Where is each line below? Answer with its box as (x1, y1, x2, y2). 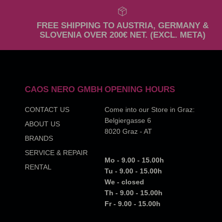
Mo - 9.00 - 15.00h (105, 156, 165, 165)
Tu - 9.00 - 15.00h (105, 167, 163, 175)
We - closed (105, 178, 145, 186)
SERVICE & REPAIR (25, 149, 88, 157)
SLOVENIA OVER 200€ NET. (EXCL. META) (39, 30, 206, 40)
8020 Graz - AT (105, 127, 153, 136)
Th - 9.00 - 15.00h (105, 189, 163, 197)
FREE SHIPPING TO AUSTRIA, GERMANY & (36, 21, 209, 31)
